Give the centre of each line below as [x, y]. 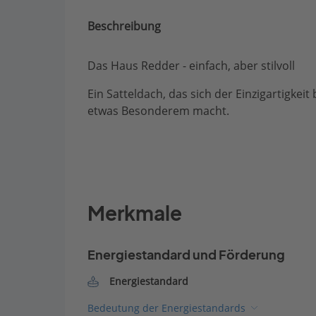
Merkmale [135, 213]
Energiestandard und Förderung [186, 255]
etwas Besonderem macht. [158, 111]
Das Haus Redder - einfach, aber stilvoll [191, 66]
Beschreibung [124, 26]
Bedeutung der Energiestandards [166, 308]
